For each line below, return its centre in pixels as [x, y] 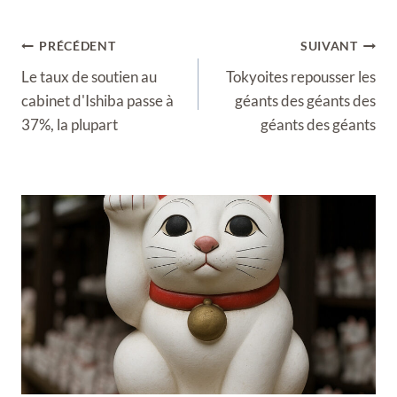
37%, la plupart [70, 124]
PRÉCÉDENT [78, 46]
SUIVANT [329, 46]
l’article [44, 92]
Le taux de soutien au [89, 76]
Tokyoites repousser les [301, 76]
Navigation [56, 44]
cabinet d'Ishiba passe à [97, 100]
